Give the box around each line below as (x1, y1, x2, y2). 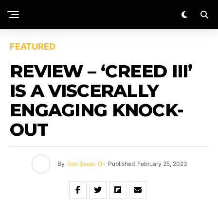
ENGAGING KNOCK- (10, 99, 184, 121)
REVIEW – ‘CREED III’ (10, 60, 193, 82)
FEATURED (10, 41, 55, 52)
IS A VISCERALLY (10, 80, 159, 101)
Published (108, 160, 135, 167)
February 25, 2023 (137, 160, 187, 167)
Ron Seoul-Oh (67, 160, 106, 167)
